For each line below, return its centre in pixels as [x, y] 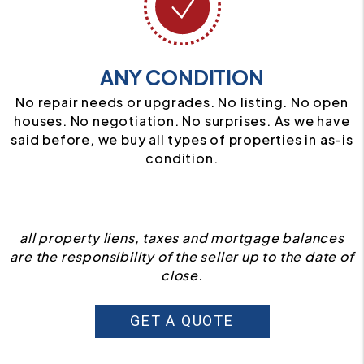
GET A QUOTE [182, 321]
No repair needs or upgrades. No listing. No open [182, 102]
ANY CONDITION [182, 77]
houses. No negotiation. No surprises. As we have [182, 120]
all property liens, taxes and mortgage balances [182, 237]
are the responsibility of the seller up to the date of [182, 256]
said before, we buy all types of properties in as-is [182, 139]
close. [182, 275]
